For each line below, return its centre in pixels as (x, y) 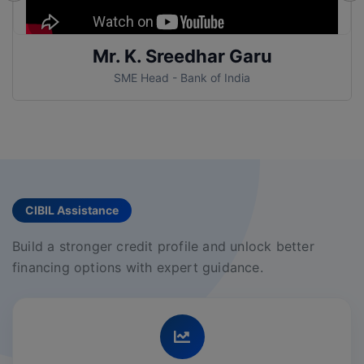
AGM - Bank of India (182, 78)
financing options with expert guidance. (138, 268)
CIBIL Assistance (72, 210)
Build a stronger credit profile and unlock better (163, 247)
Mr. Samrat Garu (182, 56)
